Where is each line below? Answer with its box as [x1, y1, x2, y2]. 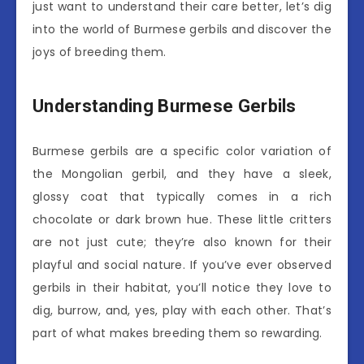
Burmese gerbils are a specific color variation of [32, 142, 331, 159]
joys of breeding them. [32, 43, 167, 60]
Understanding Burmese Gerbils [32, 96, 297, 117]
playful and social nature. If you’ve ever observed [32, 256, 331, 273]
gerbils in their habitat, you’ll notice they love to [32, 279, 331, 296]
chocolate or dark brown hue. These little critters [32, 210, 331, 227]
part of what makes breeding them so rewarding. [32, 324, 323, 341]
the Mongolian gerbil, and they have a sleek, [32, 165, 331, 182]
